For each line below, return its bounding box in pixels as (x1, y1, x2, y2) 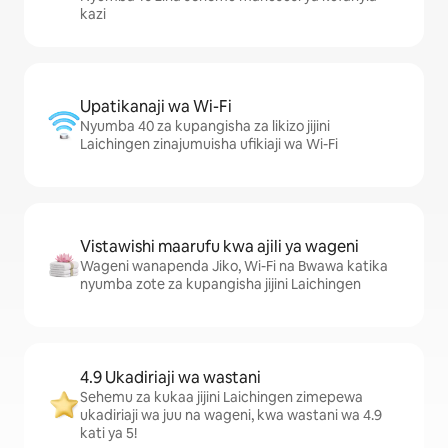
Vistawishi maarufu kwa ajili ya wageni (80, 236, 359, 258)
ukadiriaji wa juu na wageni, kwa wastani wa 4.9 (80, 406, 382, 425)
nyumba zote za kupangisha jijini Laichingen (80, 275, 361, 294)
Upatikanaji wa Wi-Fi (80, 96, 232, 118)
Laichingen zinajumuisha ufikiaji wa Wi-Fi (80, 135, 338, 154)
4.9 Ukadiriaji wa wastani (80, 367, 261, 389)
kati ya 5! (80, 424, 137, 443)
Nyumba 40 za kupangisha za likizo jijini (80, 117, 330, 136)
